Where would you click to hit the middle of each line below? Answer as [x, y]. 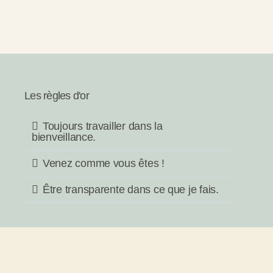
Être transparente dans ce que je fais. [131, 190]
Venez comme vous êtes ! [104, 163]
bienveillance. [64, 137]
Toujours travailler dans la [103, 126]
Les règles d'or [57, 96]
